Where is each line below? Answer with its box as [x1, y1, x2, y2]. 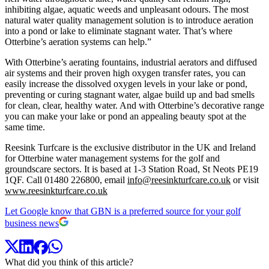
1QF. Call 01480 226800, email [5, 174, 127, 185]
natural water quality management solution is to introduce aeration [5, 14, 253, 25]
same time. [5, 121, 45, 132]
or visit [231, 174, 259, 185]
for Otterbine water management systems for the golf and [5, 153, 220, 163]
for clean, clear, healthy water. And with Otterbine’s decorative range [5, 100, 264, 110]
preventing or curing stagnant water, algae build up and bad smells [5, 89, 255, 100]
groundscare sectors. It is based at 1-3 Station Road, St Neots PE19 [5, 163, 258, 174]
